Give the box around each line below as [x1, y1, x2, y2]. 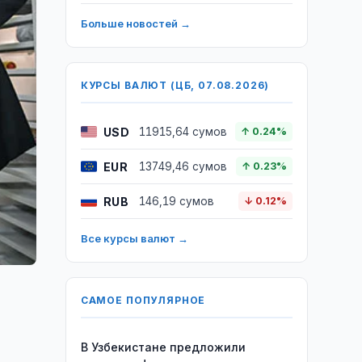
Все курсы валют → [80, 232, 188, 245]
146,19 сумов [138, 195, 214, 208]
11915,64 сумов [138, 125, 227, 138]
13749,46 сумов [138, 160, 227, 173]
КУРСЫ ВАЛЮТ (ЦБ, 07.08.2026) [80, 79, 270, 91]
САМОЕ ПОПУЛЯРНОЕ [80, 294, 206, 306]
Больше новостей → [80, 17, 191, 30]
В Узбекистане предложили [80, 340, 246, 354]
